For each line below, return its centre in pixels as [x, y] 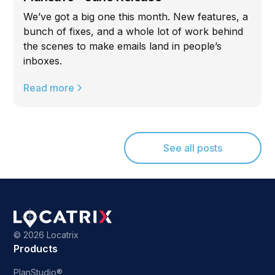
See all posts [192, 148]
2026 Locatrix [51, 234]
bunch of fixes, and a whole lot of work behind [134, 31]
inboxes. [43, 60]
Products [36, 248]
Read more [49, 87]
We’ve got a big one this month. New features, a [136, 16]
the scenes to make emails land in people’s [123, 46]
